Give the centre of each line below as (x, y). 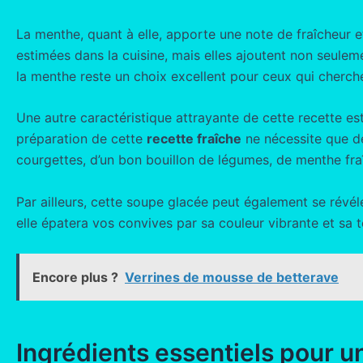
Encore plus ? (75, 278)
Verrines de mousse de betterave (232, 278)
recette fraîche (194, 139)
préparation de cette (81, 139)
